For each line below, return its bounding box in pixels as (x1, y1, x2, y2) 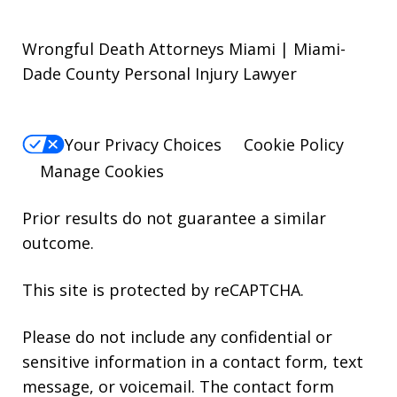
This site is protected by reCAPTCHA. (22, 279, 304, 301)
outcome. (22, 232, 94, 254)
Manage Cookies (40, 160, 164, 183)
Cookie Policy (244, 134, 344, 156)
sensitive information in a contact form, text (22, 351, 363, 373)
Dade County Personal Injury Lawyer (22, 63, 297, 84)
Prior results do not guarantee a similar (22, 207, 326, 230)
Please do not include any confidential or (22, 326, 332, 348)
